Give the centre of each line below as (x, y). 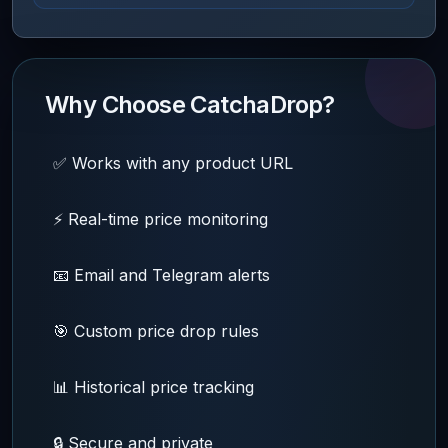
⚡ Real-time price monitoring (160, 219)
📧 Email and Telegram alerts (161, 275)
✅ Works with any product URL (173, 163)
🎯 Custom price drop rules (156, 331)
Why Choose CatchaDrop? (190, 104)
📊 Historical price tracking (153, 387)
